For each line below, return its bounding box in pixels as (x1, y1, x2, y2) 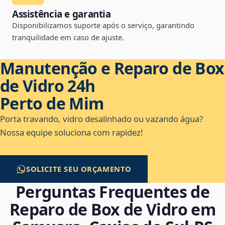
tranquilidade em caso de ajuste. (12, 32, 124, 43)
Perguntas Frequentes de (15, 181, 210, 203)
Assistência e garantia (12, 8, 111, 21)
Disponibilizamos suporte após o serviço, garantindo (12, 20, 194, 31)
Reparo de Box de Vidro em (10, 198, 215, 220)
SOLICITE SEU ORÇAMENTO (26, 164, 132, 174)
